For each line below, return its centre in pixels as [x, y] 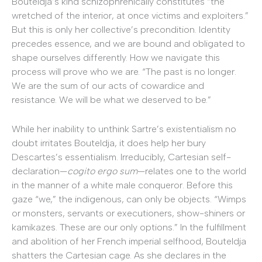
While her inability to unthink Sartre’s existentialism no [124, 129]
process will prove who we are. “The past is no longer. [124, 72]
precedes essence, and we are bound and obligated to [128, 44]
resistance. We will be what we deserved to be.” [111, 100]
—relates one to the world [192, 171]
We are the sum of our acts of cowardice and [108, 86]
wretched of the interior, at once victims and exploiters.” [130, 16]
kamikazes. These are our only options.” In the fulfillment [129, 227]
